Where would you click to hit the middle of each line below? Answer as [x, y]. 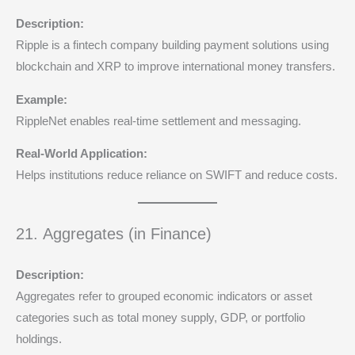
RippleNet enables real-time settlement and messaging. [158, 121]
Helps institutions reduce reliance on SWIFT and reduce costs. [177, 176]
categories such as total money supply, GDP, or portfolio [160, 318]
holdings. [39, 340]
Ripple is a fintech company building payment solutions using [172, 46]
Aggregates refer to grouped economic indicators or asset [164, 297]
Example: [42, 99]
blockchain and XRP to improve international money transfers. [176, 67]
